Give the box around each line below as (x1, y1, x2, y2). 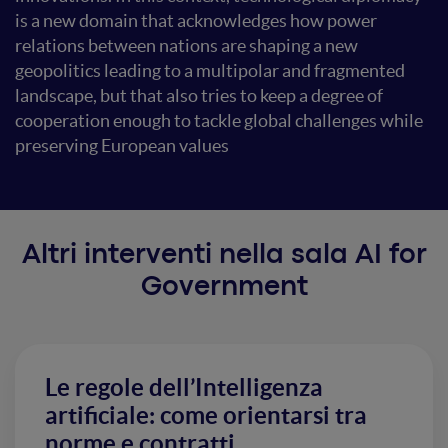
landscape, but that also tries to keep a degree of (15, 85, 383, 106)
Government (140, 276, 308, 300)
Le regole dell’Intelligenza (45, 374, 323, 401)
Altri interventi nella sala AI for (21, 244, 427, 268)
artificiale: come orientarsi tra (45, 402, 367, 429)
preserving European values (15, 135, 229, 156)
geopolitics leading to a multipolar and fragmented (15, 60, 405, 81)
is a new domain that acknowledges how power (15, 10, 377, 31)
